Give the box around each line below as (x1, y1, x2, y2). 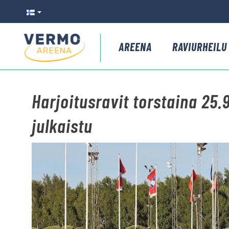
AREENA (119, 40, 152, 53)
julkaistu (32, 114, 93, 136)
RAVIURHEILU (172, 40, 227, 53)
